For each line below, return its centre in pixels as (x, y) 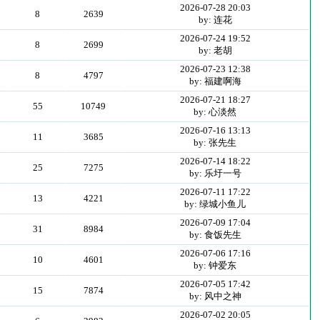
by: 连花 (215, 20)
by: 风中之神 (215, 296)
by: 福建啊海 (215, 81)
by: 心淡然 (215, 112)
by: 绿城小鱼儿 (215, 204)
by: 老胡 (215, 50)
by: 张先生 (215, 142)
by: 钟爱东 (215, 265)
